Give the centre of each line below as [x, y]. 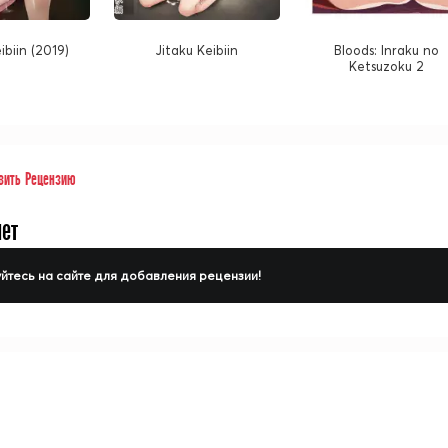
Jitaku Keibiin [196, 50]
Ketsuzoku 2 [386, 66]
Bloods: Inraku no [386, 50]
